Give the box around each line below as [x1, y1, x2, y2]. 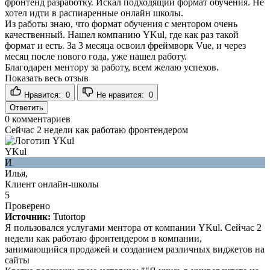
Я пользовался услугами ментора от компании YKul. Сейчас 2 [5, 222, 262, 233]
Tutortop [53, 211, 86, 222]
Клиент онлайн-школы [5, 178, 99, 189]
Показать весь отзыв [5, 72, 89, 83]
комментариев [10, 113, 71, 124]
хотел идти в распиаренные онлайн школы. [5, 7, 183, 18]
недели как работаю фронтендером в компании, [5, 233, 202, 243]
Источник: [5, 211, 51, 222]
